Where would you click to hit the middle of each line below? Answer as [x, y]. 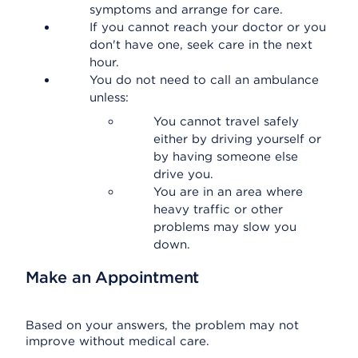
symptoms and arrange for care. [186, 10]
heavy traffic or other [218, 209]
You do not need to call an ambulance [204, 80]
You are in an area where [228, 192]
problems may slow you [225, 227]
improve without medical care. [117, 341]
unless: [109, 97]
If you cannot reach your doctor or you [208, 27]
